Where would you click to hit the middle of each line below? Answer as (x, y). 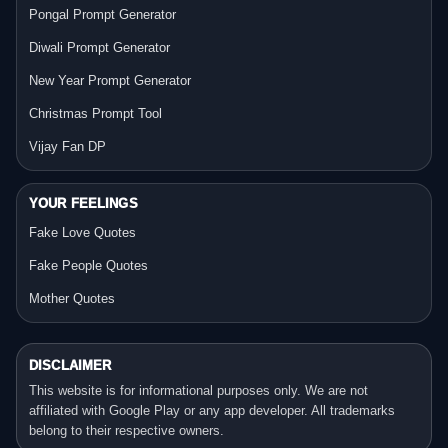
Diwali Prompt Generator (99, 47)
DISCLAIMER (70, 365)
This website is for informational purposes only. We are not (198, 390)
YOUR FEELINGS (83, 203)
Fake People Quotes (88, 265)
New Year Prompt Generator (110, 80)
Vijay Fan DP (67, 146)
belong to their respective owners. (126, 430)
